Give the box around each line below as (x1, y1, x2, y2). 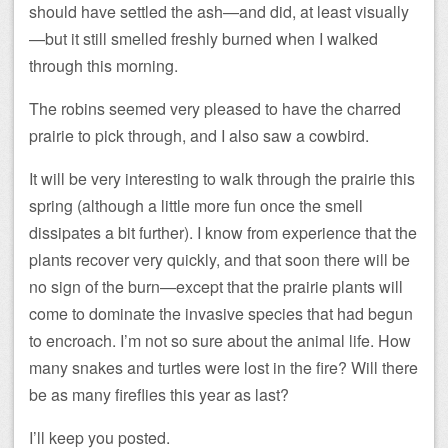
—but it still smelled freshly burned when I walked (29, 27, 378, 51)
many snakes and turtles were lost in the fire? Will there (29, 356, 418, 380)
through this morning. (29, 54, 178, 78)
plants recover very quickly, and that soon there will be (29, 248, 410, 272)
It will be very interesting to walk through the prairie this (29, 167, 415, 191)
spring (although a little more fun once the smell (29, 194, 363, 218)
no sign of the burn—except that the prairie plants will (29, 275, 403, 299)
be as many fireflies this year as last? (29, 383, 289, 407)
